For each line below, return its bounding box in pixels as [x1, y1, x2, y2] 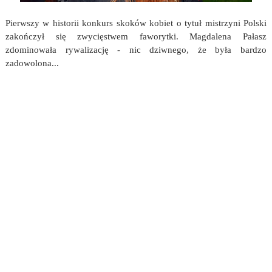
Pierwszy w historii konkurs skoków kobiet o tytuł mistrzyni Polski [5, 18, 267, 28]
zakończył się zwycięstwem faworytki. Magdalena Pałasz [5, 32, 267, 41]
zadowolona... [5, 58, 59, 68]
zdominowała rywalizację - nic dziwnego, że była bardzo [5, 45, 267, 55]
